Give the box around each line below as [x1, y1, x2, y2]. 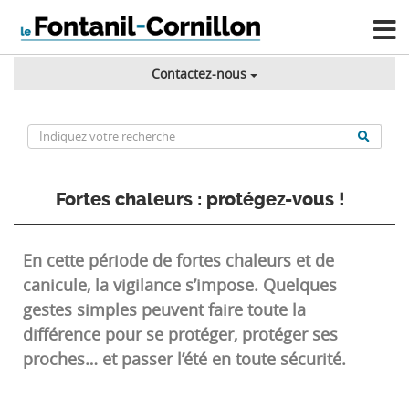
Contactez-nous [151, 65, 246, 83]
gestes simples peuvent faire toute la [23, 299, 306, 321]
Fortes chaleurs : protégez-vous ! [55, 189, 345, 211]
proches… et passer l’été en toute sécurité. [23, 348, 346, 371]
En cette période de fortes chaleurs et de [23, 249, 334, 272]
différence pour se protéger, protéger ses [23, 323, 338, 346]
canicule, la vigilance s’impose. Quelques [23, 274, 337, 297]
